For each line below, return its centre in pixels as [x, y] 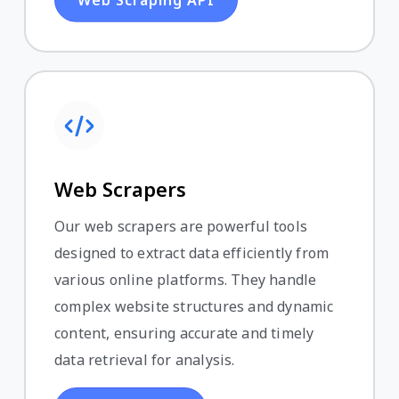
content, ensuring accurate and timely [184, 333]
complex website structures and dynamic [194, 306]
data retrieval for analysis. [145, 359]
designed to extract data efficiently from [192, 252]
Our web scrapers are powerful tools [181, 226]
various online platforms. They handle [186, 279]
